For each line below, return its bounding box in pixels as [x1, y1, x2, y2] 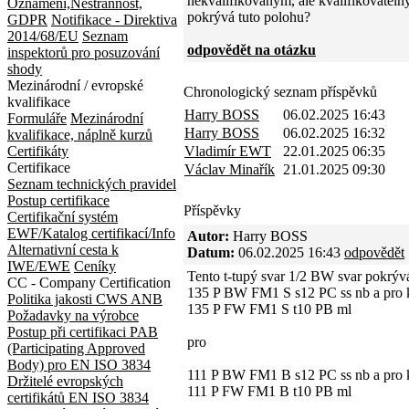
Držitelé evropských [7, 373, 123, 389]
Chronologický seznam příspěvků [184, 84, 377, 100]
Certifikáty [7, 143, 68, 159]
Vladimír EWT [184, 143, 271, 159]
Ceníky [74, 258, 116, 274]
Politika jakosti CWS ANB [7, 291, 163, 307]
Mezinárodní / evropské [7, 78, 143, 93]
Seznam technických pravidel [7, 176, 176, 192]
